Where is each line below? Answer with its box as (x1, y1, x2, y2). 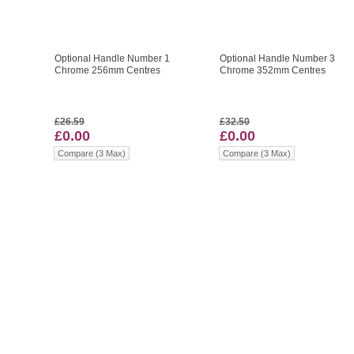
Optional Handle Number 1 (54, 53, 170, 65)
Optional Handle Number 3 (220, 53, 336, 65)
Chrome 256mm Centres (54, 65, 160, 77)
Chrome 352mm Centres (220, 65, 326, 77)
